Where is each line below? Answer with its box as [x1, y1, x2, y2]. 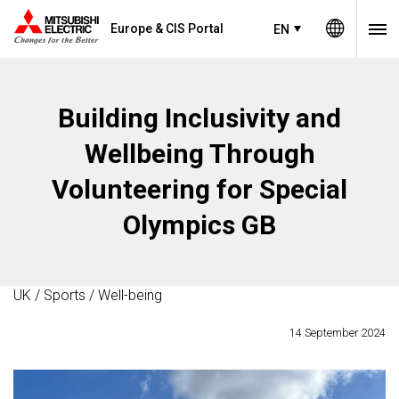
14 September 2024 [289, 326, 386, 339]
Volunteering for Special [52, 174, 347, 205]
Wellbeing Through [84, 138, 315, 169]
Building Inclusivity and [58, 102, 341, 134]
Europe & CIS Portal [110, 21, 224, 36]
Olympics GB [123, 209, 276, 240]
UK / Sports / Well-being [13, 287, 162, 304]
